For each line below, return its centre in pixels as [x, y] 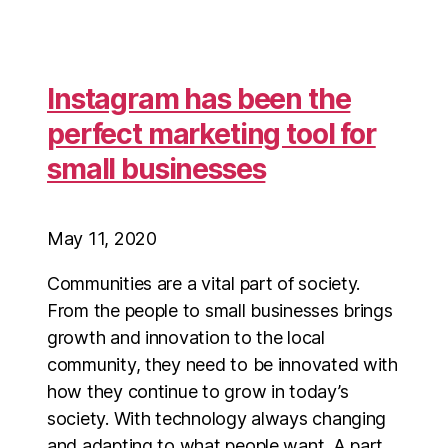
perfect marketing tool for [211, 134]
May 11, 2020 [102, 238]
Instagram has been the [199, 99]
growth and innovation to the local [186, 337]
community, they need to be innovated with [222, 364]
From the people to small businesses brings [220, 310]
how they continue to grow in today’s [198, 391]
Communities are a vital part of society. [204, 283]
